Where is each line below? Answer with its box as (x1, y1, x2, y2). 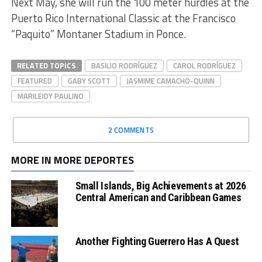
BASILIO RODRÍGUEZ (91, 60, 157, 72)
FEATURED (17, 75, 52, 87)
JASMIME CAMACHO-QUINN (126, 75, 215, 87)
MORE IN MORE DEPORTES (11, 152, 134, 168)
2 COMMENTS (108, 124, 154, 136)
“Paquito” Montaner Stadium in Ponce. (11, 26, 186, 43)
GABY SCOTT (67, 75, 111, 87)
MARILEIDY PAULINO (17, 90, 84, 102)
